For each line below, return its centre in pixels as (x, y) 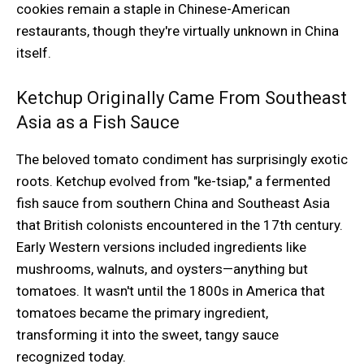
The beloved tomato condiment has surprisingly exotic (182, 160)
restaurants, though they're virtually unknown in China (178, 31)
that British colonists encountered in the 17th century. (180, 225)
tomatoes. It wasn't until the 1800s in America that (171, 291)
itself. (34, 53)
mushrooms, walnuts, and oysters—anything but (162, 269)
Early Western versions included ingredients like (161, 247)
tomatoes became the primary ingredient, (142, 313)
